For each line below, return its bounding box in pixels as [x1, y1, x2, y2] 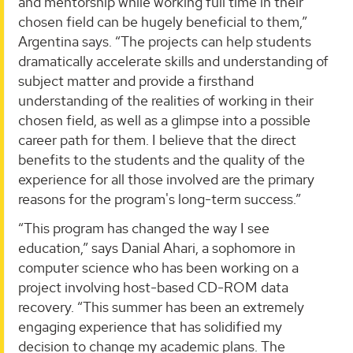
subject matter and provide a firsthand [18, 71, 254, 90]
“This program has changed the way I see [18, 219, 269, 238]
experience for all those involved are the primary [18, 169, 314, 188]
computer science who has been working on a [18, 258, 299, 277]
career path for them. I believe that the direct [18, 130, 296, 149]
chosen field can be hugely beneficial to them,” [18, 12, 307, 31]
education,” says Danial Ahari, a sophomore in [18, 239, 295, 258]
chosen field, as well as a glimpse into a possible [18, 110, 310, 129]
